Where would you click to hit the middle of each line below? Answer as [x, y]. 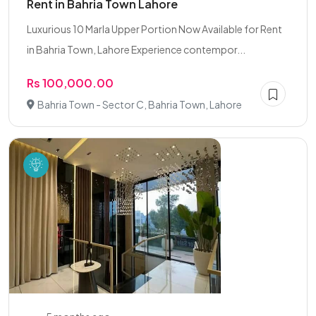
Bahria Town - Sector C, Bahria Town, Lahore [140, 104]
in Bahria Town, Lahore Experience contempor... [136, 49]
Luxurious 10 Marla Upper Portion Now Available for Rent [154, 29]
